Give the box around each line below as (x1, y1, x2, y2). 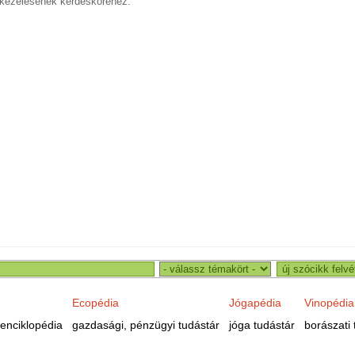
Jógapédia (228, 296, 281, 309)
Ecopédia (71, 296, 119, 309)
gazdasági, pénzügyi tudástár (71, 319, 219, 331)
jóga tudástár (228, 319, 295, 331)
